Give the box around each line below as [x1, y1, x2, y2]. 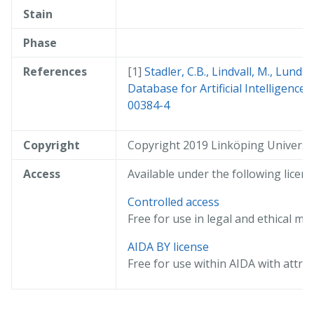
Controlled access [128, 194, 219, 210]
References [23, 64, 87, 80]
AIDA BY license [128, 239, 209, 255]
